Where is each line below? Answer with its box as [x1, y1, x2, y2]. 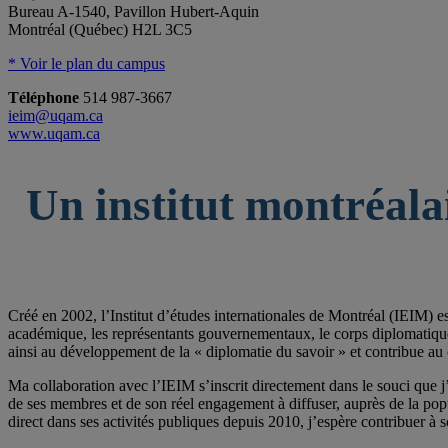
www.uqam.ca [8, 124, 100, 142]
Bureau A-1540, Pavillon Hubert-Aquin [8, 2, 259, 20]
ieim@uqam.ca [8, 106, 103, 124]
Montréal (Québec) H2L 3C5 [8, 20, 192, 38]
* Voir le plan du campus [8, 54, 165, 72]
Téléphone [8, 88, 83, 106]
